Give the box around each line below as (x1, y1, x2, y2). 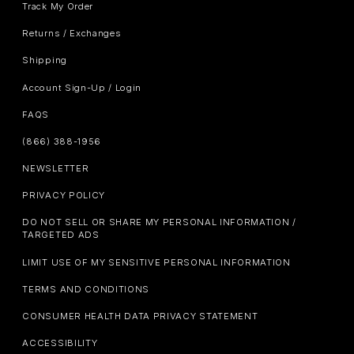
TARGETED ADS (22, 229, 100, 241)
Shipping (22, 55, 67, 66)
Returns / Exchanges (22, 28, 122, 40)
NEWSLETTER (22, 163, 89, 175)
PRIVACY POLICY (22, 190, 105, 201)
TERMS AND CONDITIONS (22, 283, 150, 295)
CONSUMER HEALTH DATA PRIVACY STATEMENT (22, 311, 258, 322)
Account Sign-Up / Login (22, 81, 142, 93)
